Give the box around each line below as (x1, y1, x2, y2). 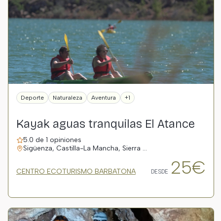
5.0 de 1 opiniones (23, 136, 81, 144)
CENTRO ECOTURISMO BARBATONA (16, 167, 136, 176)
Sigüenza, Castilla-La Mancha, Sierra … (23, 144, 147, 152)
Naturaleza (53, 94, 82, 101)
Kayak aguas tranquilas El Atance (16, 117, 195, 131)
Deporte (21, 94, 44, 101)
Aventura (91, 94, 116, 101)
